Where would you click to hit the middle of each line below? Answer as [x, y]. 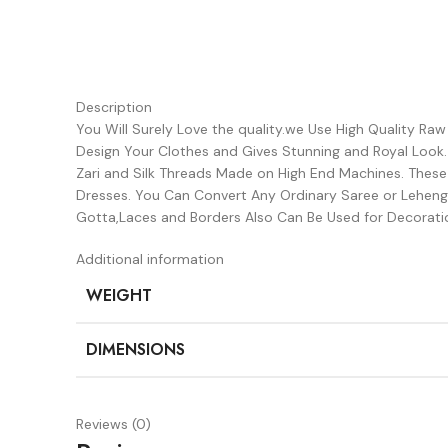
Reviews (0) [113, 424]
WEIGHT [119, 295]
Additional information [150, 259]
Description [114, 107]
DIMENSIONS [135, 349]
